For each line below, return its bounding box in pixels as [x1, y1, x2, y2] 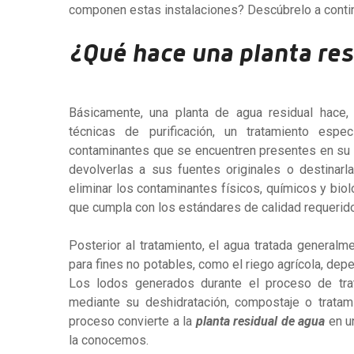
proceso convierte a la [69, 314, 196, 329]
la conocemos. [69, 333, 152, 348]
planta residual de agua [195, 314, 329, 329]
